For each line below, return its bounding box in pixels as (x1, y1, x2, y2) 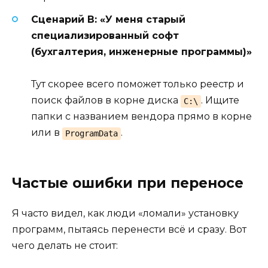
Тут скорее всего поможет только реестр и (31, 78, 244, 90)
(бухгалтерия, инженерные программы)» (31, 46, 252, 58)
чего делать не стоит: (12, 239, 118, 251)
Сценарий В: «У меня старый (31, 14, 185, 26)
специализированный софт (31, 30, 179, 42)
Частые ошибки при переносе (12, 174, 243, 191)
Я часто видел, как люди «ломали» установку (12, 207, 239, 219)
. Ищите (200, 95, 239, 106)
